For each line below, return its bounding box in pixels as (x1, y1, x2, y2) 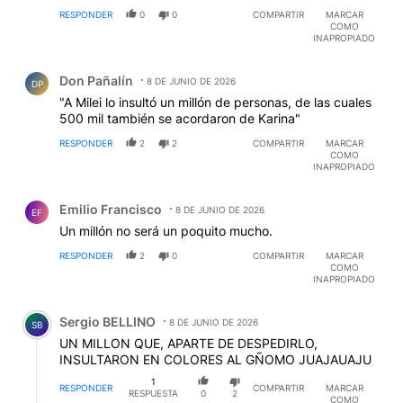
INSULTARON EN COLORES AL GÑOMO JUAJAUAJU (59, 352, 372, 368)
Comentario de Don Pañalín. (14, 58, 205, 76)
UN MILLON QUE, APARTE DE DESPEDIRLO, (59, 336, 318, 352)
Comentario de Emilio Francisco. (14, 187, 236, 205)
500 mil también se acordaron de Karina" (59, 111, 300, 127)
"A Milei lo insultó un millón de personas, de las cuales (59, 94, 372, 111)
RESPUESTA (128, 388, 178, 399)
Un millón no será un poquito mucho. (59, 223, 273, 239)
